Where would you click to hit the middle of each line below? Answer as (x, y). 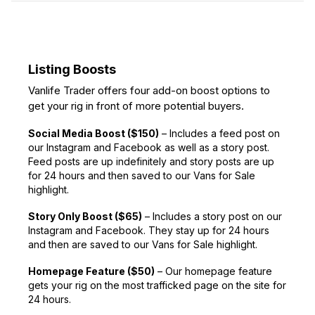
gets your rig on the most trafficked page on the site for (157, 285)
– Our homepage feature (213, 271)
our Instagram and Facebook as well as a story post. (149, 148)
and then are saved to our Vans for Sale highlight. (143, 245)
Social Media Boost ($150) (94, 134)
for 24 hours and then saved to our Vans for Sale (142, 176)
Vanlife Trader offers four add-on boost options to (149, 91)
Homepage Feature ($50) (91, 271)
